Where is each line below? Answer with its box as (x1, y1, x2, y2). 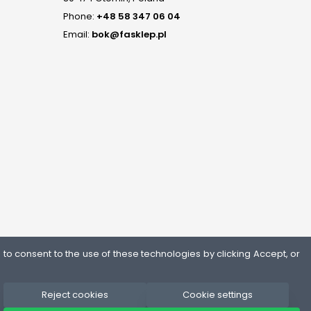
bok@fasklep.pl (92, 27, 167, 41)
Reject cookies (41, 288, 108, 301)
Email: (63, 27, 92, 41)
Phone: (63, 9, 96, 23)
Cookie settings (182, 288, 253, 301)
